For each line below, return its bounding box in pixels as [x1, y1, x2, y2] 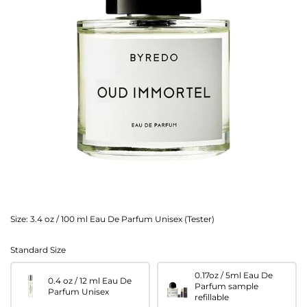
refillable [195, 292, 229, 303]
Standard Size [10, 245, 66, 256]
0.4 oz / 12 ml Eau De [48, 275, 132, 286]
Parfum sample [195, 281, 258, 292]
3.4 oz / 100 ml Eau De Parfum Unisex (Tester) [28, 214, 214, 225]
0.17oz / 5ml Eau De [195, 270, 273, 281]
